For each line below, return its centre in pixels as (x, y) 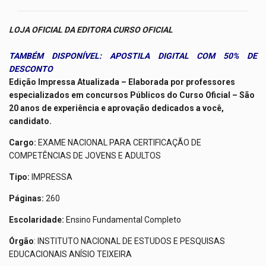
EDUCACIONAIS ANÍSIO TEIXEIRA (70, 254)
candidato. (30, 121)
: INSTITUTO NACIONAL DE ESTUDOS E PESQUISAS (129, 241)
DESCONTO (31, 69)
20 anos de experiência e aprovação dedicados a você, (116, 108)
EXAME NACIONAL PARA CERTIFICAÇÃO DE (120, 143)
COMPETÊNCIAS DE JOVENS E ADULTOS (85, 156)
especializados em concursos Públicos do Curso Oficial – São (132, 95)
